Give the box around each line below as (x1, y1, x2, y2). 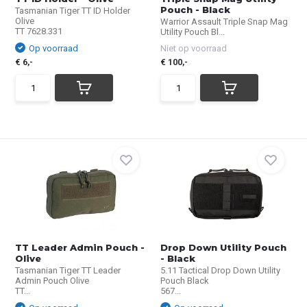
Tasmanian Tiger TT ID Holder (15, 5, 131, 16)
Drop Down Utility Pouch (160, 242, 286, 253)
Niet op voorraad (160, 43, 227, 53)
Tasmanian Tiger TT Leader (15, 265, 121, 275)
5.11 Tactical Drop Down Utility (160, 265, 280, 275)
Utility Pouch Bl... (160, 27, 225, 37)
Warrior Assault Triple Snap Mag (160, 16, 288, 27)
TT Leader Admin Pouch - (15, 242, 145, 253)
